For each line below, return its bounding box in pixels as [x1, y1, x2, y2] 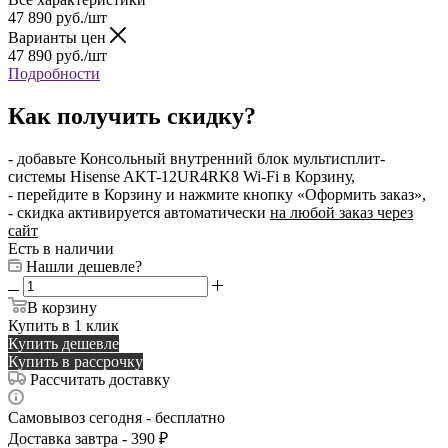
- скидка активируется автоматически [8, 203, 270, 221]
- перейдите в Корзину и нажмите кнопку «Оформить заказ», [8, 185, 426, 203]
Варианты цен [8, 28, 110, 46]
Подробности [8, 64, 100, 82]
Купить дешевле [8, 334, 119, 352]
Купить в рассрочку [8, 352, 143, 370]
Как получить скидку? [8, 102, 256, 129]
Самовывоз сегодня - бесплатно [8, 408, 225, 426]
